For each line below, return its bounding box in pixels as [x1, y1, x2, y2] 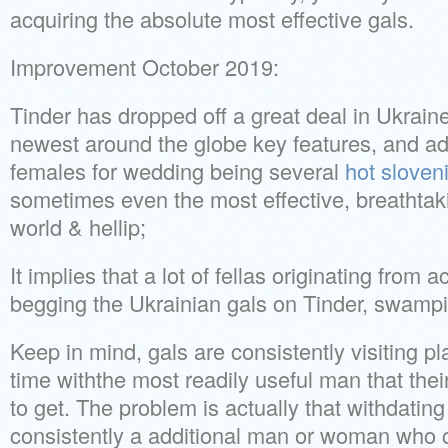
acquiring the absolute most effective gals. [10, 3, 414, 34]
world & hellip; [10, 211, 146, 242]
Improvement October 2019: [10, 51, 279, 82]
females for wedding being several [10, 155, 345, 186]
